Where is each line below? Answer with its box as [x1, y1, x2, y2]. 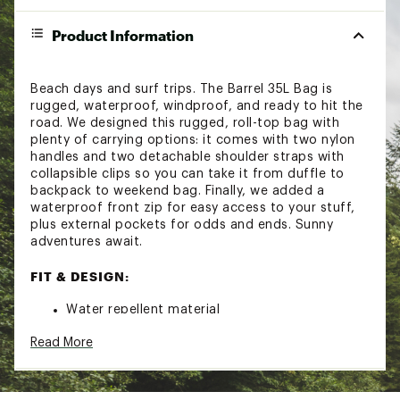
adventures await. [30, 235, 143, 248]
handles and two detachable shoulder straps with [30, 150, 345, 163]
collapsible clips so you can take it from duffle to [30, 167, 345, 180]
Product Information [52, 26, 194, 44]
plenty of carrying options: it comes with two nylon [30, 133, 355, 146]
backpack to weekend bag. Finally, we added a [30, 184, 324, 197]
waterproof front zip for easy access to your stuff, [30, 201, 355, 214]
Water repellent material [66, 303, 220, 316]
